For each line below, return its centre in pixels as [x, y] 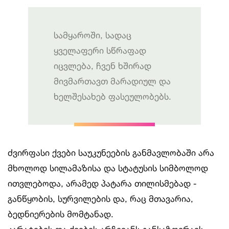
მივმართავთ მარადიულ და [112, 81]
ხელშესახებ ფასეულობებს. [112, 97]
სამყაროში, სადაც [93, 35]
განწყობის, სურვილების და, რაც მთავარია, [100, 199]
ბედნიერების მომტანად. [61, 214]
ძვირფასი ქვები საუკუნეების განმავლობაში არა [111, 153]
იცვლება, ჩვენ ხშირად [102, 66]
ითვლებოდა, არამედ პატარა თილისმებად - [102, 184]
